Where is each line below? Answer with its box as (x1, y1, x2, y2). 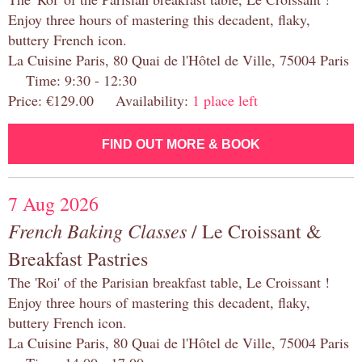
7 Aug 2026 (8, 191, 99, 217)
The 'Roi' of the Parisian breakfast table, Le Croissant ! (8, 272, 330, 293)
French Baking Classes (8, 217, 187, 244)
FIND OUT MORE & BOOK (102, 137, 260, 152)
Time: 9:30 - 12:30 (8, 70, 137, 90)
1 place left (192, 90, 258, 111)
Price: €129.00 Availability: (8, 90, 192, 111)
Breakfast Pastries (8, 246, 148, 272)
